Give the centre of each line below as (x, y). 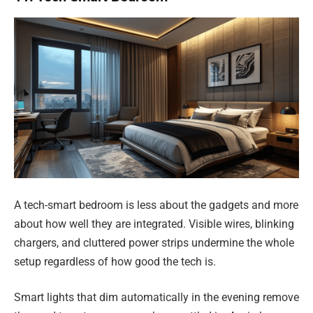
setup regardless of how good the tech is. (115, 261)
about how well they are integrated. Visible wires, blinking (154, 224)
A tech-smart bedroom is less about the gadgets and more (156, 205)
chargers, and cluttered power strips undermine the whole (154, 242)
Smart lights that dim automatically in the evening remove (156, 298)
